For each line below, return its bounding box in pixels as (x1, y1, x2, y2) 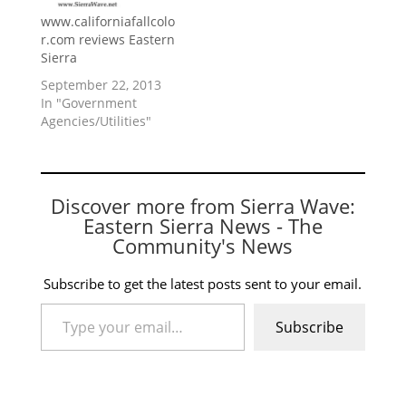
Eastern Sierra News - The (82, 211, 323, 239)
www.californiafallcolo (40, 12, 175, 30)
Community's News (112, 231, 294, 259)
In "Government (40, 93, 137, 111)
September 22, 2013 (40, 75, 161, 93)
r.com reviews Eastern (40, 30, 175, 48)
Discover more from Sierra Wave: (50, 191, 355, 219)
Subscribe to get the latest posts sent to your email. (43, 274, 362, 293)
